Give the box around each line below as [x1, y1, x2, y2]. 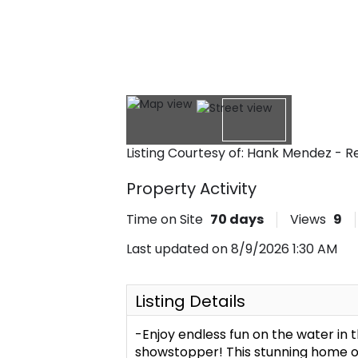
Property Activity [126, 177, 257, 200]
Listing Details [135, 289, 245, 312]
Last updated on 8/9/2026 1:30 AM [126, 239, 337, 258]
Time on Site [126, 209, 203, 229]
